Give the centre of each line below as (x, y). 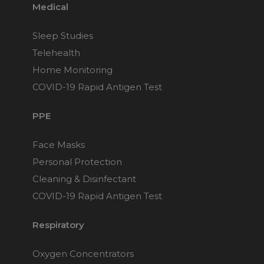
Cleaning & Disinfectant (84, 179)
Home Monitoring (72, 70)
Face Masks (59, 145)
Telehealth (56, 53)
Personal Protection (77, 162)
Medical (50, 7)
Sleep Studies (63, 36)
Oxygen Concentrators (83, 254)
